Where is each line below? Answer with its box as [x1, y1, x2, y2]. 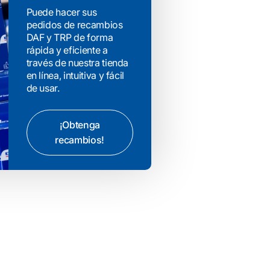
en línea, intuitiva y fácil [26, 69, 125, 81]
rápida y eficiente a [26, 43, 108, 56]
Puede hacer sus [26, 5, 97, 18]
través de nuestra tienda [26, 56, 129, 69]
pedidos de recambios [26, 18, 123, 31]
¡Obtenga [59, 118, 100, 131]
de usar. [26, 81, 60, 94]
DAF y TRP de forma [26, 31, 113, 43]
